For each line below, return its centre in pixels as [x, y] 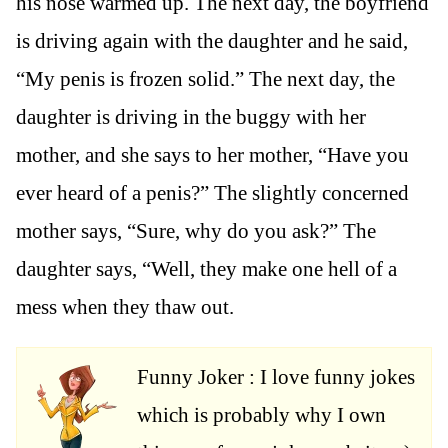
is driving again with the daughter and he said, [212, 41]
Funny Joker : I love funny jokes [276, 377]
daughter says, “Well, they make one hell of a [206, 269]
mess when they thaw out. [125, 307]
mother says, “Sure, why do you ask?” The [196, 231]
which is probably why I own [261, 415]
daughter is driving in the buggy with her [191, 117]
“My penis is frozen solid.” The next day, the [205, 79]
